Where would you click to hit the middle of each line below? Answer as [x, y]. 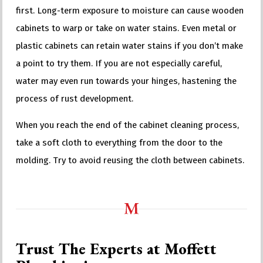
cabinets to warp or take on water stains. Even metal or [127, 28]
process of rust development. [75, 98]
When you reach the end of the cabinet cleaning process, [128, 125]
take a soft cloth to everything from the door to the [119, 142]
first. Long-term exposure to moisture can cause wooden [130, 10]
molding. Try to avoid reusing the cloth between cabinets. [130, 160]
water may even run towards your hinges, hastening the [127, 81]
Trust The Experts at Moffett [117, 249]
